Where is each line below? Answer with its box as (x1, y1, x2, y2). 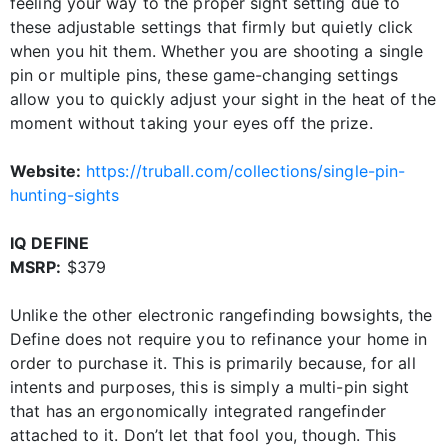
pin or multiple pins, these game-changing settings (10, 65, 399, 86)
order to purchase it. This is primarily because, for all (10, 353, 416, 374)
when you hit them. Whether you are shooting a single (10, 41, 424, 62)
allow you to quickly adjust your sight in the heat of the (10, 89, 436, 110)
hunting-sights (10, 185, 120, 206)
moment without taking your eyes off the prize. (10, 113, 373, 134)
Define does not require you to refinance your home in (10, 329, 428, 350)
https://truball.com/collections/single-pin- (85, 161, 406, 182)
